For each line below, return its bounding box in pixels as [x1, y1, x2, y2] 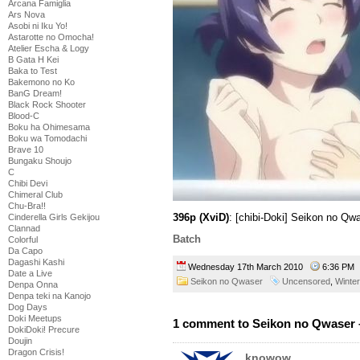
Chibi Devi [8, 178, 47, 188]
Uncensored [282, 276, 330, 287]
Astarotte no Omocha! [8, 32, 94, 42]
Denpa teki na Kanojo [8, 291, 91, 301]
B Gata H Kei [8, 55, 59, 64]
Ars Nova [8, 10, 45, 19]
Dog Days [8, 302, 47, 312]
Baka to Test [8, 66, 57, 76]
